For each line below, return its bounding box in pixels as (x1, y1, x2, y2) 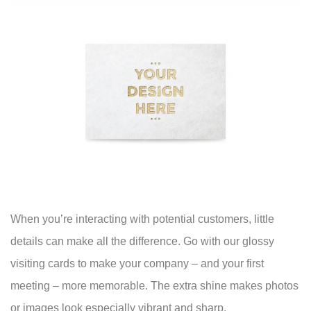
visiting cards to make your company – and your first (10, 258, 264, 270)
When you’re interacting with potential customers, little (10, 213, 274, 226)
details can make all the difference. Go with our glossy (10, 235, 274, 248)
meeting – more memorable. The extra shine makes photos (10, 280, 299, 292)
